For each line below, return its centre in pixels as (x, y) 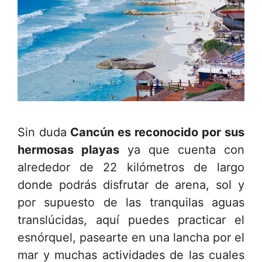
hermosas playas (68, 150)
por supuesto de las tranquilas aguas (131, 202)
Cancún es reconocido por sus (156, 132)
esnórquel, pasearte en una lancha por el (131, 237)
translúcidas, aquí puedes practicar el (131, 220)
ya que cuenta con (182, 150)
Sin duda (42, 132)
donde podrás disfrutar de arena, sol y (131, 185)
